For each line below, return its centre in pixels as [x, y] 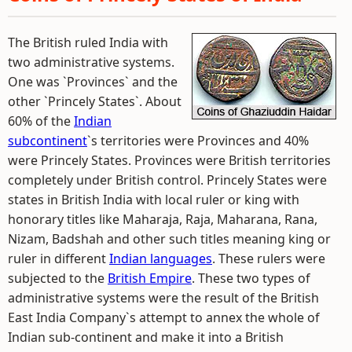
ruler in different [59, 258]
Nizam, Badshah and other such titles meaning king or [169, 239]
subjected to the [58, 278]
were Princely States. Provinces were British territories [169, 160]
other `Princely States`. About [95, 101]
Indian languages [161, 258]
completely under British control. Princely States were [167, 180]
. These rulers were [269, 258]
